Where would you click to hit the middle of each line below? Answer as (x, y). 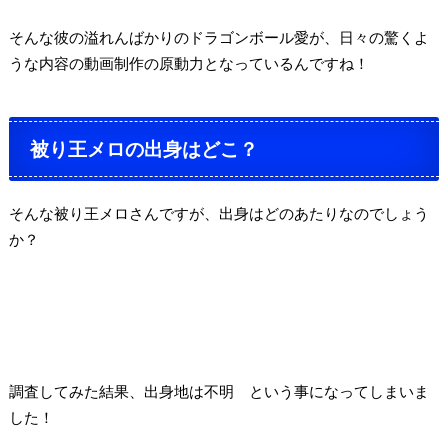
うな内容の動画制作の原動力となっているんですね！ (188, 63)
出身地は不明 (188, 390)
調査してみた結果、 (76, 390)
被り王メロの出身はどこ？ (144, 148)
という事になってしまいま (331, 390)
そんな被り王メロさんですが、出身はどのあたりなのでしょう (218, 213)
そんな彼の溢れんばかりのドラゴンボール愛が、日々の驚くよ (218, 37)
